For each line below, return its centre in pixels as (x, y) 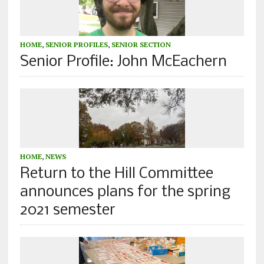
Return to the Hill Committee (116, 174)
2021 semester (67, 211)
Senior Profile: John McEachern (123, 62)
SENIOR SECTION (141, 45)
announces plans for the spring (125, 193)
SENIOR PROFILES (76, 45)
